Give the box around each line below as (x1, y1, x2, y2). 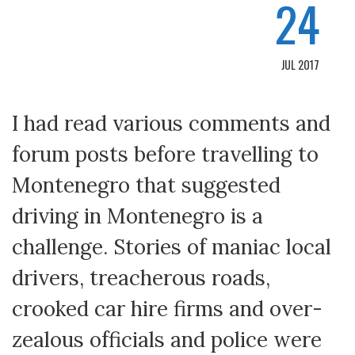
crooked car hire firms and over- (12, 296, 323, 322)
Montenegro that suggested (12, 172, 281, 198)
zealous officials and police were (12, 326, 322, 353)
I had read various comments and (12, 110, 330, 136)
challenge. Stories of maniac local (12, 234, 331, 260)
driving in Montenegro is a (12, 203, 263, 229)
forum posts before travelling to (12, 141, 319, 167)
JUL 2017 (281, 56, 319, 73)
